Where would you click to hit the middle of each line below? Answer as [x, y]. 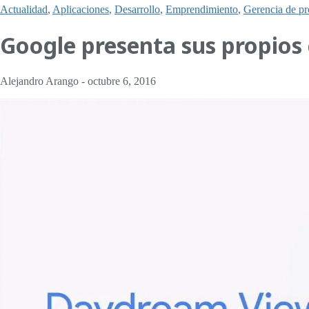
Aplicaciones [81, 9]
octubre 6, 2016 [122, 81]
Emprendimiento [202, 9]
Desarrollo [137, 9]
